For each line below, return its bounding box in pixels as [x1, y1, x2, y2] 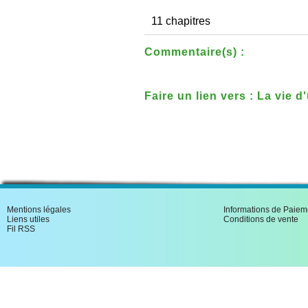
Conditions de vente [223, 214, 298, 224]
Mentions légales [7, 205, 71, 214]
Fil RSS [7, 224, 35, 234]
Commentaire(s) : [144, 46, 245, 58]
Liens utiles [7, 214, 49, 224]
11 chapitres [151, 14, 210, 27]
